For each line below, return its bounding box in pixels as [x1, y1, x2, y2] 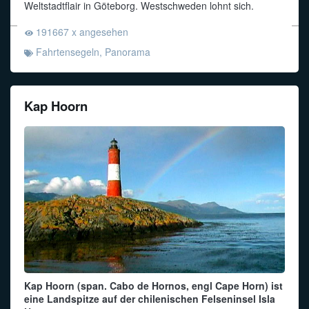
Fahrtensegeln [35, 44, 99, 59]
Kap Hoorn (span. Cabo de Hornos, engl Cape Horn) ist [24, 279, 283, 293]
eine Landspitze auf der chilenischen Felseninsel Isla [24, 292, 275, 306]
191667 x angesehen [35, 24, 128, 39]
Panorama [104, 44, 150, 59]
